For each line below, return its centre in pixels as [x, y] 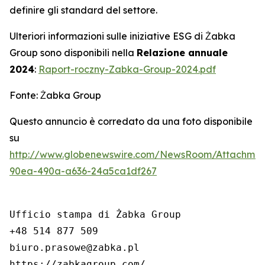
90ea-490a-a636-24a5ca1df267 [83, 171]
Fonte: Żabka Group [55, 95]
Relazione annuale [182, 53]
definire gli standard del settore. [83, 10]
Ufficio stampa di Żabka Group [95, 214]
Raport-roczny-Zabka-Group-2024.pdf [127, 69]
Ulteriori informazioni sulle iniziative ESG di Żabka [122, 36]
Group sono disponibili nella [73, 53]
